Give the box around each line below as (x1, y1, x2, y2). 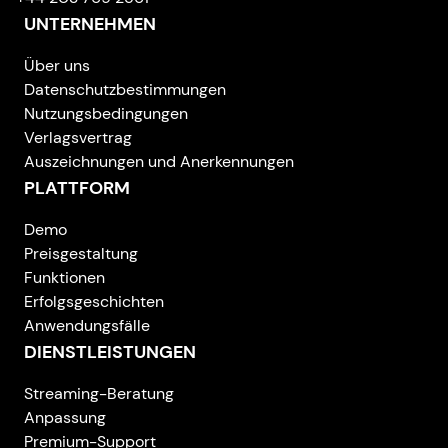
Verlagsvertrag (24, 126, 132, 148)
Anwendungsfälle (24, 314, 150, 336)
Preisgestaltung (24, 242, 138, 264)
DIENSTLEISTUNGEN (24, 339, 196, 364)
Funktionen (24, 266, 105, 288)
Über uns (24, 54, 90, 76)
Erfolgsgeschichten (24, 290, 164, 312)
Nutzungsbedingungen (24, 102, 188, 124)
